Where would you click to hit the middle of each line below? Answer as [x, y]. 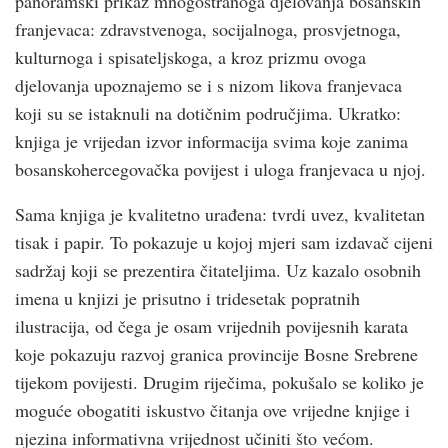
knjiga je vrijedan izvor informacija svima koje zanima [211, 141]
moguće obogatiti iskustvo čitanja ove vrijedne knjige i [212, 410]
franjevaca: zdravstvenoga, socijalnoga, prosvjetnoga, [208, 29]
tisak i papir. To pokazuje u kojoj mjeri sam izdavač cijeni [224, 242]
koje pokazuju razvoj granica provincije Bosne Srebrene [216, 354]
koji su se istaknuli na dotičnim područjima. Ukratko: [208, 113]
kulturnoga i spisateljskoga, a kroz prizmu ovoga [190, 57]
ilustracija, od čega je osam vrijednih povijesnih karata [211, 326]
